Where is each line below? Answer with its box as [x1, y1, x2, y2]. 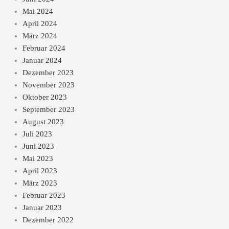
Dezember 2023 [22, 68, 74, 77]
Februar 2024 [22, 44, 65, 53]
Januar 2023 [22, 203, 62, 212]
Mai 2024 [22, 7, 53, 16]
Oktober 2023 [22, 93, 67, 102]
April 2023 [22, 167, 57, 175]
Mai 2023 [22, 154, 53, 163]
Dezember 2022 [22, 216, 74, 224]
